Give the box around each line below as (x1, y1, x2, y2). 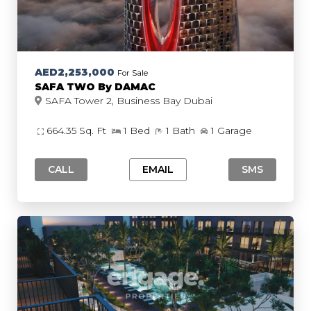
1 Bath (166, 124, 198, 137)
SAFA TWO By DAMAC (35, 81, 155, 93)
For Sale (117, 68, 148, 78)
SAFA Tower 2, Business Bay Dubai (183, 94, 212, 107)
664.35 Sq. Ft (47, 124, 109, 137)
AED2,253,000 (35, 66, 115, 78)
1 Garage (211, 124, 252, 137)
